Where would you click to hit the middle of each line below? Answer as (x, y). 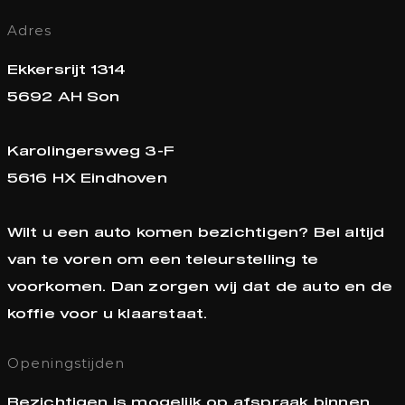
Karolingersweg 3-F (91, 151)
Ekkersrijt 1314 (66, 70)
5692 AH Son (63, 97)
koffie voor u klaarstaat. (107, 314)
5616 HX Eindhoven (87, 178)
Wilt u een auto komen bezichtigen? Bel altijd (196, 232)
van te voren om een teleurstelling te (162, 259)
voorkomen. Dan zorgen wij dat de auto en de (200, 287)
